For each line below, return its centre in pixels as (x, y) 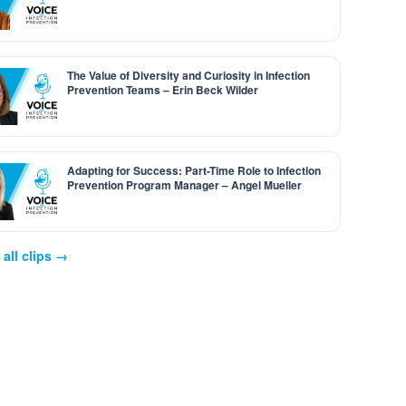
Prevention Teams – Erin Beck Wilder (163, 90)
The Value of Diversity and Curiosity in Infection (189, 75)
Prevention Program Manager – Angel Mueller (185, 185)
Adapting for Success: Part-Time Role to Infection (194, 170)
